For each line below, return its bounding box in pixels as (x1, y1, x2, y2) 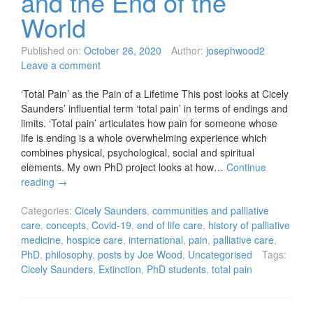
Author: (171, 43, 203, 58)
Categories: (21, 203, 72, 218)
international (129, 233, 183, 247)
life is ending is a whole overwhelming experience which (21, 131, 267, 145)
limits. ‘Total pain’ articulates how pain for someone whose (21, 116, 277, 131)
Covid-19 (92, 218, 131, 233)
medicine (21, 233, 61, 247)
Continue (226, 160, 266, 175)
